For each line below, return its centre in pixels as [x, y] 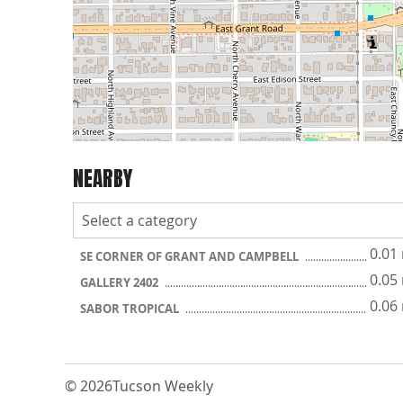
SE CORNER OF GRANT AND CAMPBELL [191, 256]
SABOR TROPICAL [131, 309]
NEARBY [103, 178]
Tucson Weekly [163, 386]
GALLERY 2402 [121, 282]
